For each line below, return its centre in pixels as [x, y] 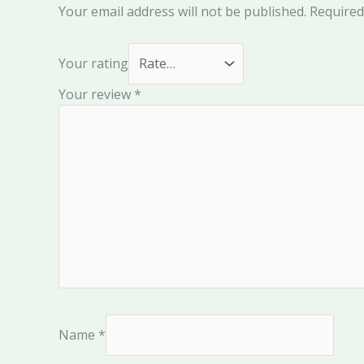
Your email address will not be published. [182, 12]
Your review [96, 94]
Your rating [93, 63]
